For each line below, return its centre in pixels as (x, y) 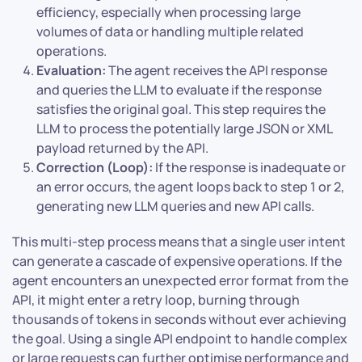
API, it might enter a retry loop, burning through (156, 300)
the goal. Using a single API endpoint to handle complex (180, 339)
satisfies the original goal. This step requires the (181, 109)
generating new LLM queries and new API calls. (175, 206)
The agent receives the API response (217, 71)
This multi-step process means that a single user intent (179, 242)
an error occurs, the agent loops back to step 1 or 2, (190, 187)
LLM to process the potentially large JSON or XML (184, 129)
